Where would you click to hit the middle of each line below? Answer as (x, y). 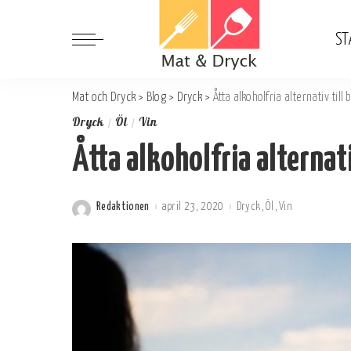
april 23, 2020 (193, 206)
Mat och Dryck (104, 98)
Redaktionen (123, 206)
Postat (111, 211)
